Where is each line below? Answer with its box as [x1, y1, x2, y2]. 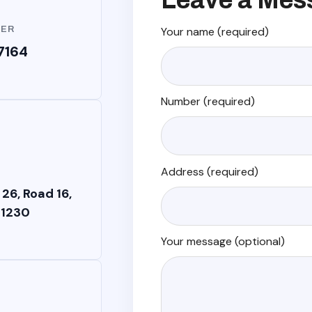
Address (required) [160, 164, 258, 179]
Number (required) [160, 94, 255, 109]
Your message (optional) [160, 233, 285, 249]
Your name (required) [160, 24, 269, 40]
